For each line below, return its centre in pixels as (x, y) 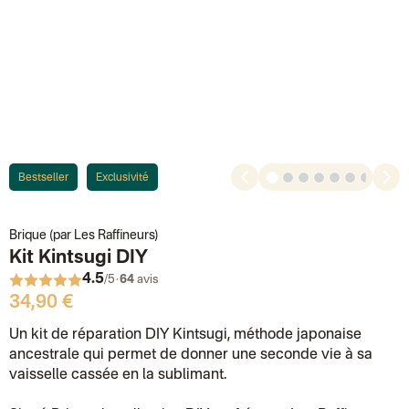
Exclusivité (122, 178)
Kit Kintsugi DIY (79, 258)
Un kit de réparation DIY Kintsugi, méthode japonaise (185, 335)
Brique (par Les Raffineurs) (84, 236)
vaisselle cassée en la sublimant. (118, 375)
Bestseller (43, 178)
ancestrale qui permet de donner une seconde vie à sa (191, 355)
